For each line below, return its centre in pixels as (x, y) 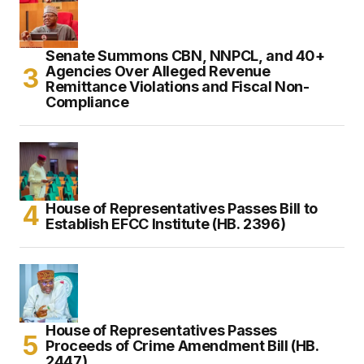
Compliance (87, 102)
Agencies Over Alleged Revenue (158, 71)
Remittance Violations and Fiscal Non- (178, 86)
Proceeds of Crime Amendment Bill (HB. (182, 345)
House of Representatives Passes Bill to (182, 208)
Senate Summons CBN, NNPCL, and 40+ (185, 55)
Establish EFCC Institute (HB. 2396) (166, 223)
